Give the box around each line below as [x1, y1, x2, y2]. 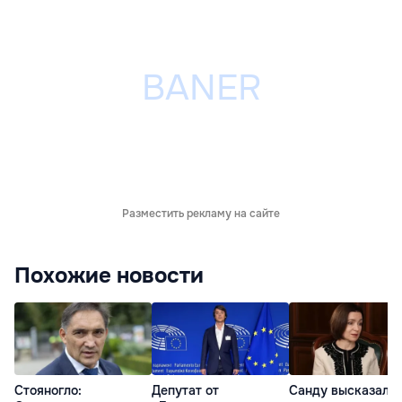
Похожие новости [14, 262, 204, 290]
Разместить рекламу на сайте [122, 206, 280, 222]
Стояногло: [14, 381, 82, 398]
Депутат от [152, 381, 219, 398]
